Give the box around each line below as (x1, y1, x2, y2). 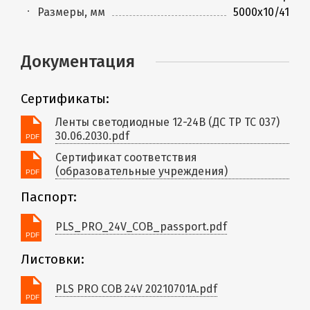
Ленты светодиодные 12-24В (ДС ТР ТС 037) (55, 115, 280, 129)
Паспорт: (21, 189, 77, 205)
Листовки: (21, 251, 84, 267)
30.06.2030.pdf (55, 129, 129, 143)
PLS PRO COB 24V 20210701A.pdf (55, 282, 217, 296)
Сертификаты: (21, 91, 109, 107)
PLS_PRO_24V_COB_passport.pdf (55, 220, 227, 234)
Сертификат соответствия (55, 150, 197, 164)
